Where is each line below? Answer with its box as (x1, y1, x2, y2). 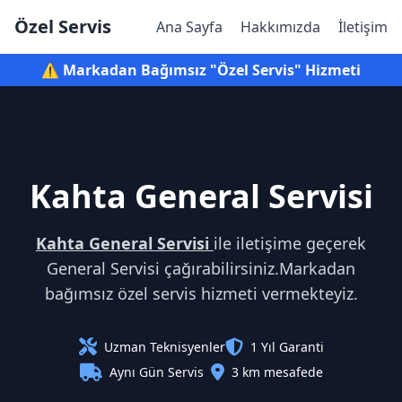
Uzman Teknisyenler (103, 338, 225, 355)
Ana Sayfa (156, 17, 223, 37)
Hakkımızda (240, 17, 320, 37)
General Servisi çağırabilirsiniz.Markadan (47, 258, 355, 279)
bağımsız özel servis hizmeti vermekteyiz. (44, 283, 358, 304)
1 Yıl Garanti (249, 338, 324, 355)
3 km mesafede (231, 363, 323, 380)
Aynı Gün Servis (109, 363, 204, 380)
